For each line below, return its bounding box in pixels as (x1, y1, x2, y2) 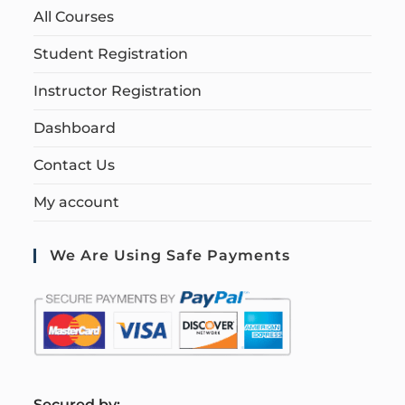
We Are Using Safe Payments (50, 247, 291, 265)
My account (33, 193, 120, 212)
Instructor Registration (33, 82, 202, 100)
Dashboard (33, 119, 117, 137)
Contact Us (33, 156, 116, 174)
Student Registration (33, 45, 189, 63)
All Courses (33, 8, 115, 26)
